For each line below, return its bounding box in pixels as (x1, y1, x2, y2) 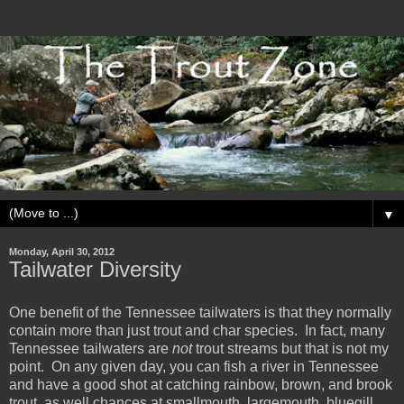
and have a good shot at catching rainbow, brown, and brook (9, 377, 392, 393)
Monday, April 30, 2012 (9, 246, 115, 258)
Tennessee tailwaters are (9, 341, 172, 357)
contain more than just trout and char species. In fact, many (9, 323, 385, 339)
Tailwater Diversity (9, 257, 181, 282)
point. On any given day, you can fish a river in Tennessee (9, 359, 379, 375)
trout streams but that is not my (192, 341, 389, 357)
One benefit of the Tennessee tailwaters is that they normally (9, 305, 391, 321)
